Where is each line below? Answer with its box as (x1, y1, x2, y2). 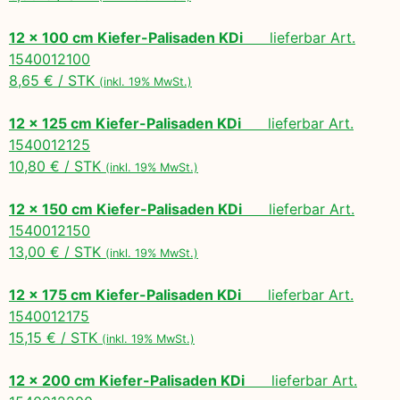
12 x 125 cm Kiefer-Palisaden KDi (9, 113, 241, 132)
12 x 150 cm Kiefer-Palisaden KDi (9, 199, 242, 218)
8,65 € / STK (9, 71, 99, 89)
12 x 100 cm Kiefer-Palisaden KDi (9, 28, 243, 46)
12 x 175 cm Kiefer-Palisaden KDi (9, 285, 241, 304)
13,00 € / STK (9, 242, 105, 261)
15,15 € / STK (9, 328, 102, 346)
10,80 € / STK (9, 156, 105, 175)
